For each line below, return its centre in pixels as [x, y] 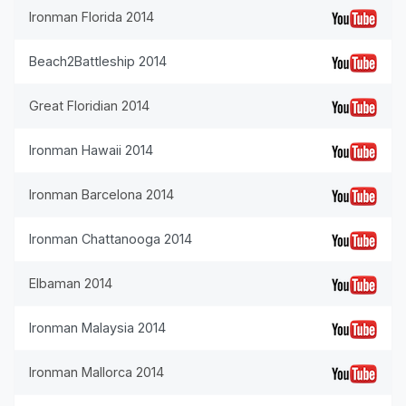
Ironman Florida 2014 [92, 17]
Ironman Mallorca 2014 [97, 372]
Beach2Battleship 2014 [98, 61]
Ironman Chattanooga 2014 [111, 239]
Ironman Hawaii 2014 [91, 150]
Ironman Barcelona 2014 [101, 194]
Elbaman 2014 [71, 283]
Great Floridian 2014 [89, 106]
